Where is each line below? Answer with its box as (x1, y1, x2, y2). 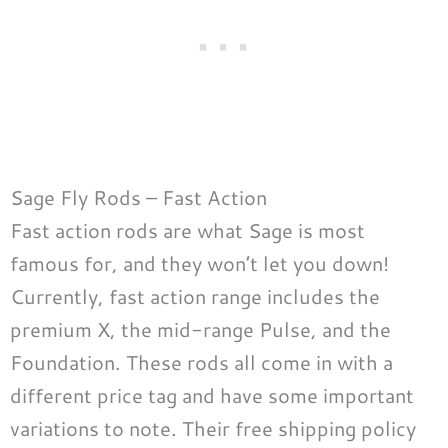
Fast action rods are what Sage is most (10, 216, 365, 245)
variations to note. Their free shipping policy (10, 414, 416, 443)
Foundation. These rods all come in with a (10, 348, 393, 377)
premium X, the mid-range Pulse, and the (10, 315, 391, 344)
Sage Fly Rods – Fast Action (10, 183, 267, 212)
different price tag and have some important (10, 381, 414, 410)
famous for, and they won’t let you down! (10, 249, 389, 278)
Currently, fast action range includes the (10, 282, 380, 311)
